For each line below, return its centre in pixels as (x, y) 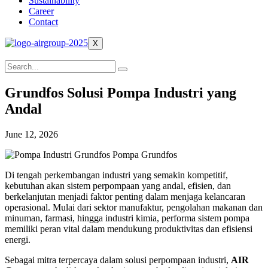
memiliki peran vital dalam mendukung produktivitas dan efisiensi (129, 229)
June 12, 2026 (31, 134)
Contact (43, 22)
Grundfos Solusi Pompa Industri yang (121, 92)
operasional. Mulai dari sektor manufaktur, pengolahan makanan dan (134, 207)
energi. (18, 239)
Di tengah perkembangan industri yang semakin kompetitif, (116, 175)
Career (41, 11)
